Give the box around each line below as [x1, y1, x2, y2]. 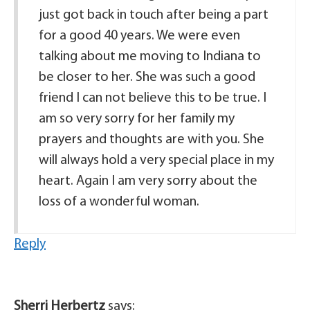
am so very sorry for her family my [39, 112, 235, 127]
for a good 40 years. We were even [39, 29, 240, 44]
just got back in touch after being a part [39, 8, 268, 23]
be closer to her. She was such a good [39, 71, 255, 85]
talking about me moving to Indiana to [39, 50, 261, 64]
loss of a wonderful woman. [39, 195, 199, 210]
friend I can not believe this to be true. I [39, 91, 266, 106]
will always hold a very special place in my [39, 154, 274, 168]
